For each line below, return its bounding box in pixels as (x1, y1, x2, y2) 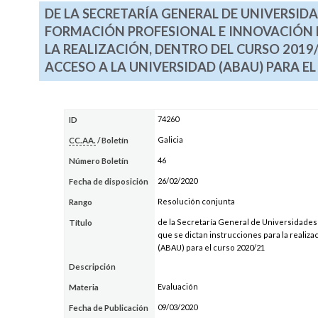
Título (69, 217, 93, 227)
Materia (69, 282, 99, 292)
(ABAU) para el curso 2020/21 (157, 242, 265, 252)
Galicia (157, 134, 183, 144)
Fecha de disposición (69, 176, 149, 186)
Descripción (69, 261, 116, 271)
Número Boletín (69, 155, 129, 165)
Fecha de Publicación (69, 302, 149, 312)
